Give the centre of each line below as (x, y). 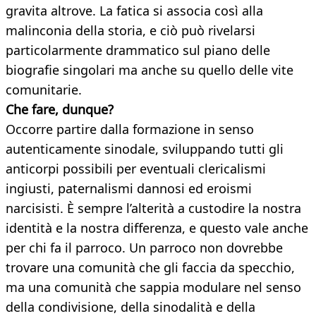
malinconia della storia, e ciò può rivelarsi (130, 31)
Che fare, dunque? (60, 110)
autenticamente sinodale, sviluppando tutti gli (145, 149)
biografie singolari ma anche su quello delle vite (150, 70)
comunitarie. (44, 90)
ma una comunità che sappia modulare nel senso (153, 287)
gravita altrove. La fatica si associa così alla (134, 11)
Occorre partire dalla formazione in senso (130, 129)
